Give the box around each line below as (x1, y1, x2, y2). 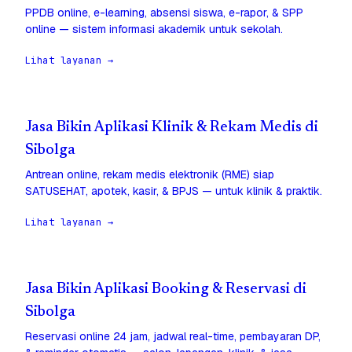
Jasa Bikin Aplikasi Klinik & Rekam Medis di (25, 120, 318, 136)
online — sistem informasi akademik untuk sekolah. (25, 22, 283, 37)
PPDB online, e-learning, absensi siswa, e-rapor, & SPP (25, 5, 303, 20)
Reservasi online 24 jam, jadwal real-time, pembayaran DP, (25, 329, 321, 344)
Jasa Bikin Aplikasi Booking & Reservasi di (25, 282, 306, 298)
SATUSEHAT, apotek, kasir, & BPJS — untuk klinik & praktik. (25, 184, 322, 199)
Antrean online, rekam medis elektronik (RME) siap (25, 167, 274, 182)
